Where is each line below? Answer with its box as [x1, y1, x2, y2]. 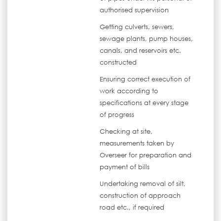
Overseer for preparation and [100, 151, 192, 159]
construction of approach [100, 191, 181, 200]
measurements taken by [100, 139, 175, 147]
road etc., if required [100, 203, 165, 212]
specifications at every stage [100, 99, 189, 107]
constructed [100, 58, 137, 67]
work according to [100, 87, 159, 95]
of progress [100, 110, 135, 119]
